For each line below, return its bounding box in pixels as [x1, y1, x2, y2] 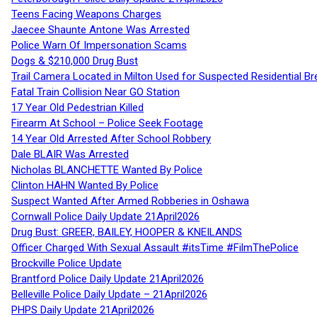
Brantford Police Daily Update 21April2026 [11, 272, 204, 286]
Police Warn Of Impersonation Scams [11, 39, 187, 52]
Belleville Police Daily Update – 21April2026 [11, 288, 207, 301]
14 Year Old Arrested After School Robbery [11, 132, 211, 146]
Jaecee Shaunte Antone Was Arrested [11, 23, 190, 37]
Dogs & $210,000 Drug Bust [11, 54, 138, 68]
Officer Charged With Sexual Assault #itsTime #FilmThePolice [11, 241, 299, 255]
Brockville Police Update [11, 257, 122, 270]
